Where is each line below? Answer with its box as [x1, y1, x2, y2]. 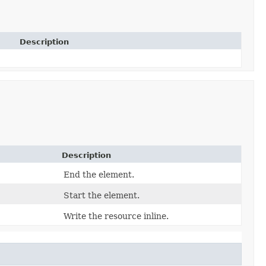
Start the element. [64, 190, 140, 200]
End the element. [64, 169, 134, 179]
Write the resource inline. [64, 211, 169, 221]
